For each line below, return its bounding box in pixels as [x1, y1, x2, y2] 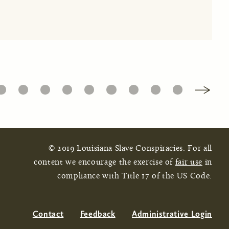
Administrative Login [132, 209, 212, 219]
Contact [32, 209, 64, 219]
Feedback [80, 209, 116, 219]
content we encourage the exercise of [34, 158, 175, 167]
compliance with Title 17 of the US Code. [57, 172, 212, 180]
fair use [175, 158, 202, 167]
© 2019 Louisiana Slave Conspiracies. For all [48, 144, 212, 153]
